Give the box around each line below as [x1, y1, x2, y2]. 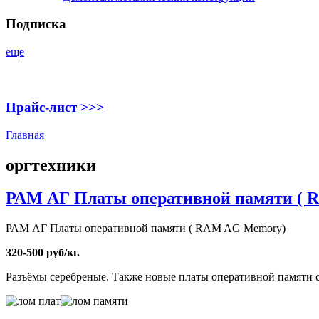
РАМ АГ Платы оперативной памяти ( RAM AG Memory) [6, 222, 286, 235]
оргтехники [6, 155, 96, 174]
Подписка [6, 16, 66, 32]
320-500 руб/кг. [6, 246, 80, 259]
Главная [6, 128, 44, 141]
